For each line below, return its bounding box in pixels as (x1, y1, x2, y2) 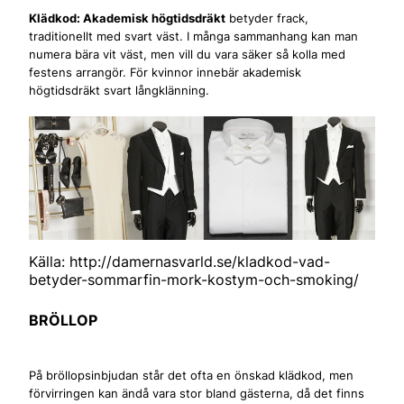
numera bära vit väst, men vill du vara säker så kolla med (29, 47, 345, 62)
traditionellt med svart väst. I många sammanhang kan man (29, 29, 358, 44)
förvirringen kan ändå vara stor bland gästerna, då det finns (29, 385, 364, 400)
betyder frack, (225, 11, 308, 26)
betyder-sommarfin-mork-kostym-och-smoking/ (29, 271, 359, 289)
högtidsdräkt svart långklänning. (29, 83, 209, 98)
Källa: (29, 252, 69, 271)
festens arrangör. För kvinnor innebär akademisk (29, 65, 301, 80)
